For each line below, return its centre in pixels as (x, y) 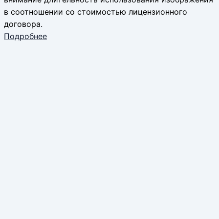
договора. (23, 24)
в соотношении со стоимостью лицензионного (96, 11)
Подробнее (25, 36)
